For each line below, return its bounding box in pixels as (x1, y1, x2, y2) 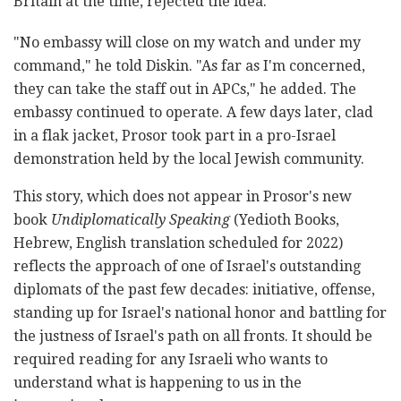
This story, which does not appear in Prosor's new (13, 188, 352, 206)
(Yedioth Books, (230, 211, 339, 229)
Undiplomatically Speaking (51, 211, 230, 229)
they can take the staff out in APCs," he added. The (13, 81, 356, 98)
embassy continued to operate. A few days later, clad (13, 104, 373, 122)
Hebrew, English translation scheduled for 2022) (13, 235, 343, 252)
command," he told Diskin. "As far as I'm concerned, (13, 57, 365, 75)
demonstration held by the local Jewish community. (13, 150, 364, 168)
